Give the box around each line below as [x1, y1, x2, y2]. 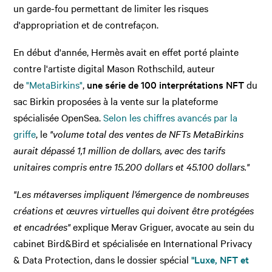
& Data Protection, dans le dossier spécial [13, 252, 192, 266]
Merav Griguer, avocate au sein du [111, 219, 255, 233]
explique [70, 219, 112, 233]
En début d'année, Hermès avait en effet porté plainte [13, 44, 239, 58]
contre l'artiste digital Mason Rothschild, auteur [13, 61, 216, 75]
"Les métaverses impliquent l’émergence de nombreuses [13, 186, 250, 200]
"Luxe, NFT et [191, 252, 250, 266]
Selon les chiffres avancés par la [103, 110, 238, 124]
